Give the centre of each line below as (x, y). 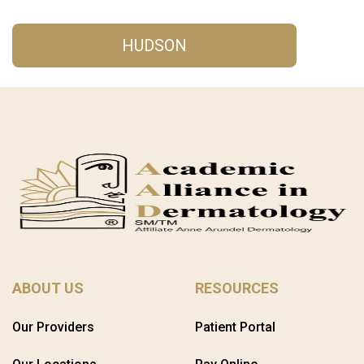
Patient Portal (235, 327)
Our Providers (53, 327)
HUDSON (154, 45)
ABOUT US (48, 288)
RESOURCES (237, 288)
